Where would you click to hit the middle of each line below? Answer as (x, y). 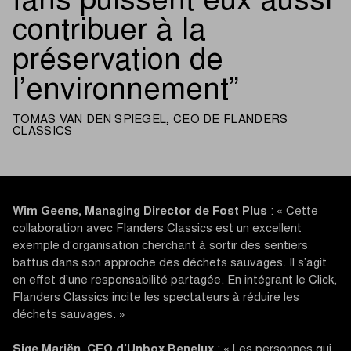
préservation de (118, 62)
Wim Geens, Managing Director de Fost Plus (140, 212)
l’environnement (121, 92)
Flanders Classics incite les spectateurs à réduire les (156, 298)
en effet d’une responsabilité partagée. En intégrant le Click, (175, 280)
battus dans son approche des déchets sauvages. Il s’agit (170, 263)
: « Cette (293, 212)
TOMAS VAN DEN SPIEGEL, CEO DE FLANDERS (150, 120)
